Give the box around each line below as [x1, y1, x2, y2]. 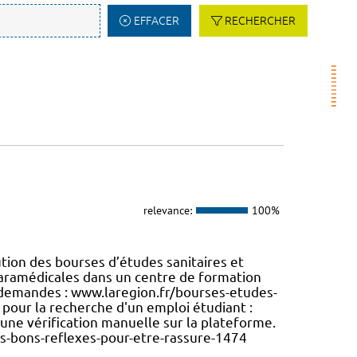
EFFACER [133, 14, 179, 27]
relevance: [143, 202, 192, 218]
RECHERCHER [225, 14, 296, 27]
